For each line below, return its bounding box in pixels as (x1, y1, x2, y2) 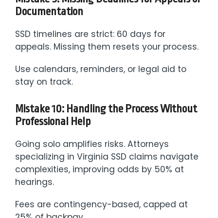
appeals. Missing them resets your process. (15, 41, 199, 53)
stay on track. (15, 76, 73, 88)
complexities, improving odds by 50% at (15, 163, 184, 176)
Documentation (15, 5, 84, 18)
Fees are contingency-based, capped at (15, 199, 188, 211)
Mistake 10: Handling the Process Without (15, 103, 198, 116)
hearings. (15, 176, 54, 188)
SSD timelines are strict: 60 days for (15, 28, 166, 40)
